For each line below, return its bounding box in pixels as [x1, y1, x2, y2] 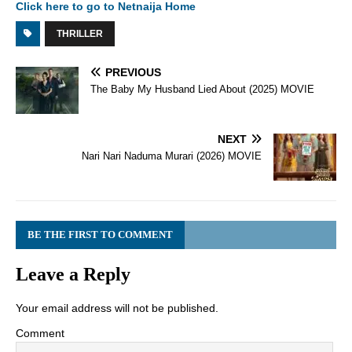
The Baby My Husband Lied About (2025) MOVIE [90, 83, 314, 96]
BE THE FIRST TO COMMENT [27, 229, 173, 241]
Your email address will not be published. [16, 302, 218, 315]
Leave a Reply [16, 264, 130, 285]
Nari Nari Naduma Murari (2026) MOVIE [82, 150, 262, 163]
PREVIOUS [105, 66, 161, 79]
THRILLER [57, 28, 103, 40]
